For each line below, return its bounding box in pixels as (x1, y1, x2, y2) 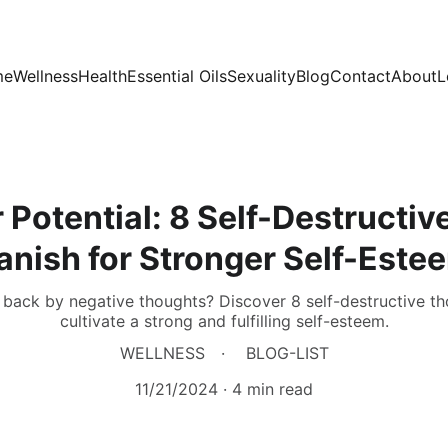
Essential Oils (127, 66, 227, 86)
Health (78, 66, 127, 86)
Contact (330, 66, 391, 86)
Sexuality (227, 66, 296, 86)
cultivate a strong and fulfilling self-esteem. (59, 311, 389, 331)
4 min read (232, 379, 313, 399)
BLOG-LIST (245, 343, 329, 363)
